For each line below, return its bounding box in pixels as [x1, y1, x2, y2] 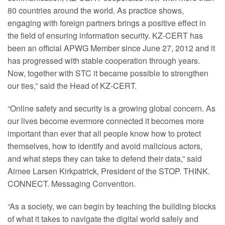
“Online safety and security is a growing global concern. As [8, 102, 215, 114]
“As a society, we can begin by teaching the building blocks [8, 200, 216, 212]
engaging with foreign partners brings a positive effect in [8, 17, 206, 29]
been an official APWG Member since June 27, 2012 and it [8, 42, 215, 54]
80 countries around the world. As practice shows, [8, 5, 184, 16]
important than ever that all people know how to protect [8, 128, 201, 139]
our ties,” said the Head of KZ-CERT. [8, 80, 137, 91]
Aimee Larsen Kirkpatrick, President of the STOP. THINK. [8, 165, 210, 177]
